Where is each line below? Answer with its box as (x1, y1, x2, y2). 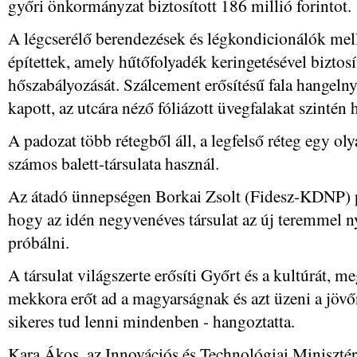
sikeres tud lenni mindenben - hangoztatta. (8, 309, 295, 332)
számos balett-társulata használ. (8, 151, 219, 175)
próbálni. (8, 230, 69, 253)
